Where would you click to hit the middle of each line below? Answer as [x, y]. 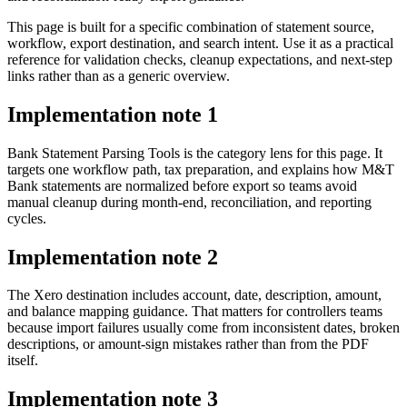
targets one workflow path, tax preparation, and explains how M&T [201, 169]
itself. [23, 361]
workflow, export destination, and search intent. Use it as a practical [200, 43]
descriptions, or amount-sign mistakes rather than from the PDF [188, 344]
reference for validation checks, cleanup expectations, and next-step [200, 59]
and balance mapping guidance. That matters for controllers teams [195, 312]
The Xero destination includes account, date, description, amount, [194, 295]
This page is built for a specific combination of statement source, [191, 26]
